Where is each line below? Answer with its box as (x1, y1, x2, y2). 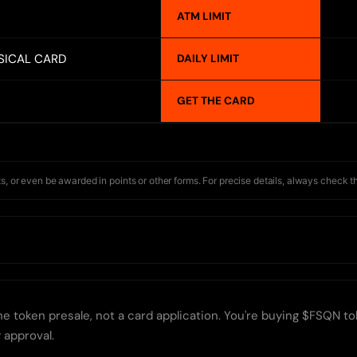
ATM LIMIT (177, 10, 231, 24)
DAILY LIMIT (177, 52, 239, 66)
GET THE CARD (177, 94, 255, 108)
